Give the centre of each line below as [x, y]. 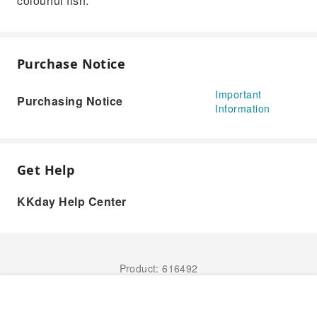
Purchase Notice [71, 64]
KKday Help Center [72, 201]
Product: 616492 [158, 268]
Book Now [167, 301]
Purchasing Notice [70, 101]
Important [238, 94]
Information [243, 108]
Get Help [46, 170]
